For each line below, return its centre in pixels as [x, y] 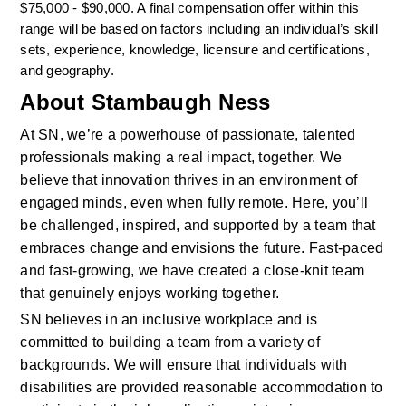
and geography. [71, 71]
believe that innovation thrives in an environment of [189, 180]
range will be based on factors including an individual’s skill [199, 29]
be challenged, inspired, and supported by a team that [198, 226]
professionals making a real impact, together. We [181, 158]
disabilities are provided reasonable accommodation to [202, 388]
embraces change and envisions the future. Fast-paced [202, 248]
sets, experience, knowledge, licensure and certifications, [195, 50]
